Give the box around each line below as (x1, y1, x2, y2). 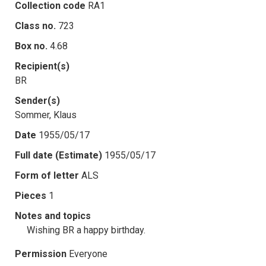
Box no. (15, 40, 47, 52)
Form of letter (15, 169, 79, 181)
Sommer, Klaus (15, 109, 77, 121)
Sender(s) (15, 94, 60, 106)
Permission (15, 248, 66, 259)
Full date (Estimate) (15, 149, 102, 161)
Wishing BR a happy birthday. (27, 224, 145, 236)
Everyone (69, 248, 107, 259)
